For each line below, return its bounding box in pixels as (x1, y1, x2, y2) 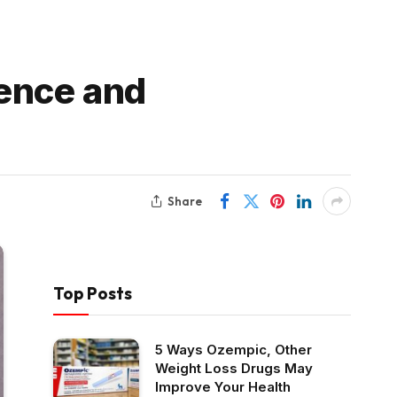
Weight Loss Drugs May (155, 360, 313, 377)
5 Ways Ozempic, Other (155, 341, 312, 358)
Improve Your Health (155, 378, 291, 395)
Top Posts (53, 283, 132, 304)
